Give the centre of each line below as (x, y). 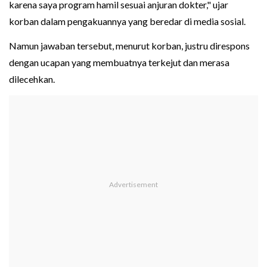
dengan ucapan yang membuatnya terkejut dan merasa (119, 63)
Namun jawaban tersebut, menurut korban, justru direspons (129, 46)
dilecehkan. (32, 79)
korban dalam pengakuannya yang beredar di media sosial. (127, 21)
